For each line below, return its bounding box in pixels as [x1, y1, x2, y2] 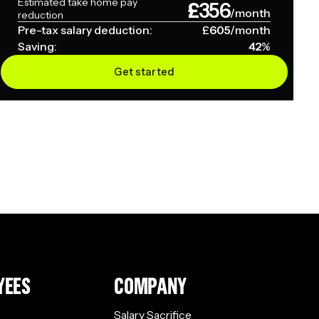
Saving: [18, 40, 58, 54]
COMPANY [114, 273, 187, 299]
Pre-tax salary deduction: [18, 23, 153, 38]
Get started [114, 65, 174, 78]
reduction [18, 9, 64, 21]
